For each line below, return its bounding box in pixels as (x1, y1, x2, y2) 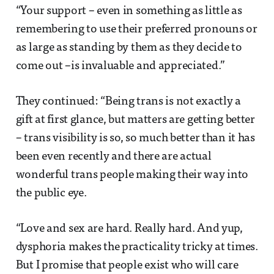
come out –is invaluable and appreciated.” (15, 60, 226, 72)
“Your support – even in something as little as (15, 5, 242, 17)
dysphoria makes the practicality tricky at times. (15, 241, 258, 253)
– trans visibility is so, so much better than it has (15, 132, 255, 144)
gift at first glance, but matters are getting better (15, 114, 255, 126)
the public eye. (15, 187, 87, 199)
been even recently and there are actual (15, 150, 212, 163)
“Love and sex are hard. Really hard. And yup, (15, 223, 243, 235)
